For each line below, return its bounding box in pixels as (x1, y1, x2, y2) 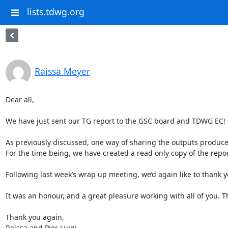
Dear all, (5, 95, 36, 104)
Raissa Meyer (34, 65, 90, 77)
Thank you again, (5, 212, 66, 222)
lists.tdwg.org (26, 6, 84, 18)
